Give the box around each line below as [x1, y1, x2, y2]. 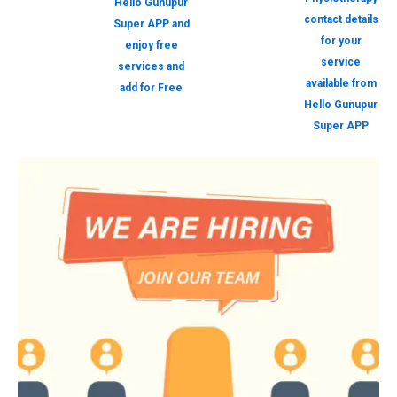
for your [320, 35, 362, 47]
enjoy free [124, 39, 178, 51]
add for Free [120, 82, 183, 94]
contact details [303, 13, 378, 26]
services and [118, 60, 184, 73]
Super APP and [113, 18, 190, 30]
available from [305, 77, 377, 90]
